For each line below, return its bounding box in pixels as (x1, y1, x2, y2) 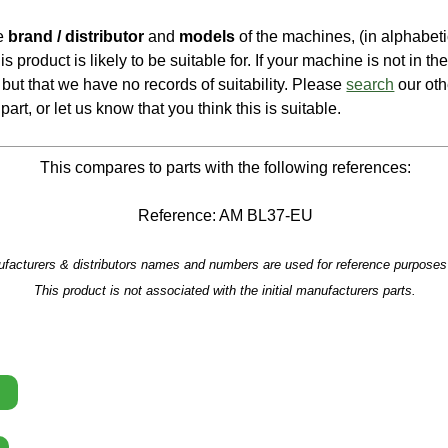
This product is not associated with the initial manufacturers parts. (34, 283, 417, 299)
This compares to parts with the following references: (39, 157, 411, 176)
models (179, 27, 236, 46)
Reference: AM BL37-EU (137, 205, 313, 224)
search (346, 75, 395, 94)
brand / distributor (8, 27, 145, 46)
